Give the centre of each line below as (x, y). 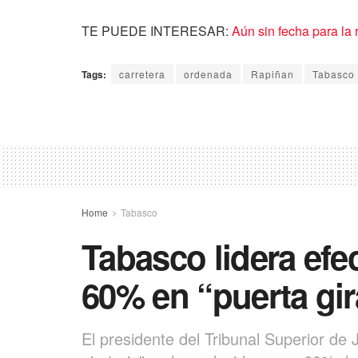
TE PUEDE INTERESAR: (157, 30)
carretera (142, 74)
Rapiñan (272, 74)
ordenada (208, 74)
